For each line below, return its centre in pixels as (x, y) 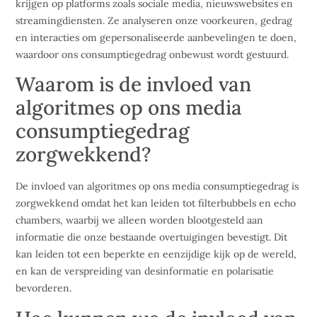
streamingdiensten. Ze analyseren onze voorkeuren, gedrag (154, 20)
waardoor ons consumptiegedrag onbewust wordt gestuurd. (152, 54)
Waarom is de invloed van (134, 85)
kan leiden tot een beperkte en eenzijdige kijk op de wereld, (156, 254)
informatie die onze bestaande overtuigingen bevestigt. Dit (152, 237)
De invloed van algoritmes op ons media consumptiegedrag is (157, 186)
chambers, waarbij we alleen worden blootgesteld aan (140, 220)
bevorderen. (44, 288)
